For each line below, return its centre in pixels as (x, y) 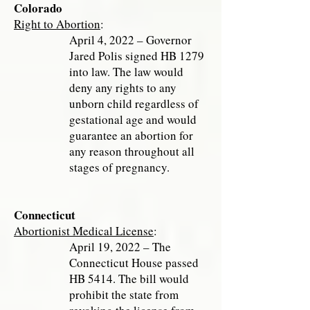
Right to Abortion (57, 24)
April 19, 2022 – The (120, 247)
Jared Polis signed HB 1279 (137, 56)
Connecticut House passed (134, 263)
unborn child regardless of (134, 103)
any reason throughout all (132, 151)
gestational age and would (133, 119)
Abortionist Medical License (84, 231)
